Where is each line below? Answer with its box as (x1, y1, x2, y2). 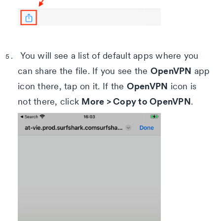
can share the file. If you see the (18, 65, 150, 77)
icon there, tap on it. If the (18, 80, 127, 92)
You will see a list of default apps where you (18, 50, 199, 62)
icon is (168, 80, 197, 92)
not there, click (18, 96, 82, 108)
